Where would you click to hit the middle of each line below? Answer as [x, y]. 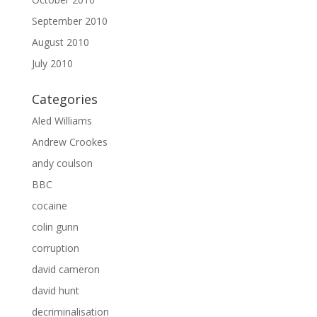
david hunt [55, 291]
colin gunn [55, 227]
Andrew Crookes [69, 142]
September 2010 [69, 21]
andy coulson [62, 163]
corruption [55, 248]
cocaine [49, 206]
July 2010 [52, 64]
